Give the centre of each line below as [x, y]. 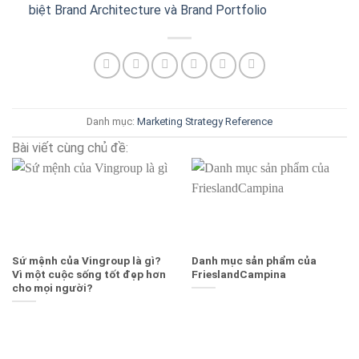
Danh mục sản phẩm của [254, 261]
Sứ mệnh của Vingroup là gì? [87, 261]
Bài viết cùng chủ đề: [70, 148]
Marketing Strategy [180, 122]
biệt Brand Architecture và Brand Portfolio [147, 10]
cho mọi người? [52, 288]
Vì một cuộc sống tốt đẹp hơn [89, 274]
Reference [249, 122]
